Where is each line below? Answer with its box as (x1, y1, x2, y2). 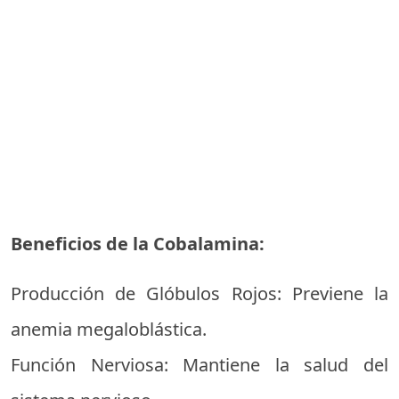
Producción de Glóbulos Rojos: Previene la (11, 281, 388, 305)
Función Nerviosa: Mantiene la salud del (11, 353, 388, 377)
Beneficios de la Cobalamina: (11, 232, 265, 256)
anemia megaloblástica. (11, 317, 207, 341)
